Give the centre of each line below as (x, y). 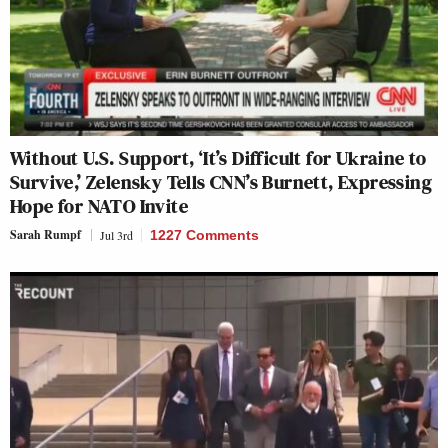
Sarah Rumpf (45, 234)
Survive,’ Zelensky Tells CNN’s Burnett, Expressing (221, 181)
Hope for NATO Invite (99, 205)
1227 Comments (204, 234)
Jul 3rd (116, 234)
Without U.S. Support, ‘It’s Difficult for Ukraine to (218, 157)
